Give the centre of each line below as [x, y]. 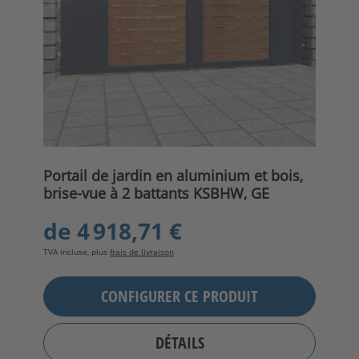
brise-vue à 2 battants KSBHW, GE [156, 193]
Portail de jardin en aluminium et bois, [173, 175]
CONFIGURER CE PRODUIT [179, 296]
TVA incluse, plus [77, 251]
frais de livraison [142, 251]
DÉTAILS [179, 343]
